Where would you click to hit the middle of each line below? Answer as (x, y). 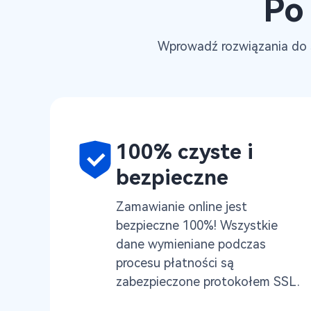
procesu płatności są (175, 263)
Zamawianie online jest (182, 207)
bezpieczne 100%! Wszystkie (197, 225)
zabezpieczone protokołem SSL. (208, 281)
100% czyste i (185, 152)
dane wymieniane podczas (191, 244)
